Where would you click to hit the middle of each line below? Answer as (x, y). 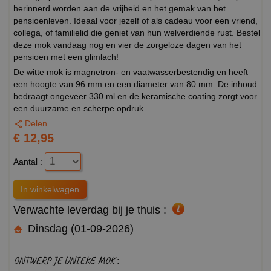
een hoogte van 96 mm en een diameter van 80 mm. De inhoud (135, 84)
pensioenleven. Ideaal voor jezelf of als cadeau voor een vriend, (135, 20)
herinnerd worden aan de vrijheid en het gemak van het (119, 8)
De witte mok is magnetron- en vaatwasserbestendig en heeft (131, 72)
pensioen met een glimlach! (66, 57)
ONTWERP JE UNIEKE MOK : (67, 260)
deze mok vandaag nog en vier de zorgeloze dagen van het (127, 44)
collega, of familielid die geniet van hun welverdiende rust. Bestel (137, 32)
